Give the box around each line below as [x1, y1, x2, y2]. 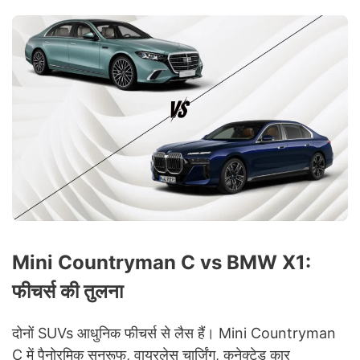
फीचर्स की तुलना [12, 280, 123, 304]
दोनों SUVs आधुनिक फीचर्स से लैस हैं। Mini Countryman [12, 325, 336, 342]
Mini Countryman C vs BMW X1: [12, 251, 311, 275]
